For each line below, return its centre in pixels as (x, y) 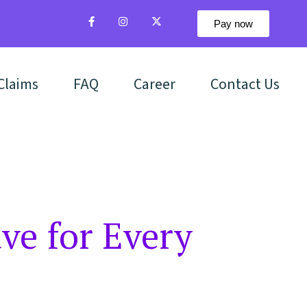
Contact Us (245, 84)
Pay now (233, 24)
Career (154, 84)
